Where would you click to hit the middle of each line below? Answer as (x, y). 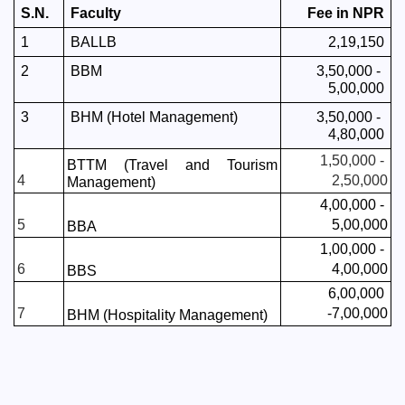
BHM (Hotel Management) (154, 117)
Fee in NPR (346, 13)
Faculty (95, 13)
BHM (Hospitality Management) (167, 315)
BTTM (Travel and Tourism (172, 165)
